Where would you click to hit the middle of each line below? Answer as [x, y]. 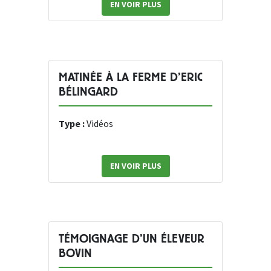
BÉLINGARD [88, 92]
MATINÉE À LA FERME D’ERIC [131, 77]
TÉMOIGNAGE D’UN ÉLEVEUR [132, 239]
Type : [73, 124]
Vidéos [100, 124]
